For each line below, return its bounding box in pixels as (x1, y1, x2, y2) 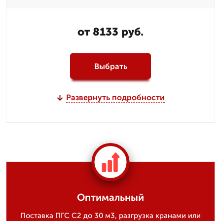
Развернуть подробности (66, 93, 165, 102)
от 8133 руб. (77, 25, 144, 38)
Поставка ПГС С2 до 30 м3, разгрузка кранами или (20, 211, 201, 220)
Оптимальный (77, 191, 144, 203)
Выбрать (94, 61, 127, 71)
